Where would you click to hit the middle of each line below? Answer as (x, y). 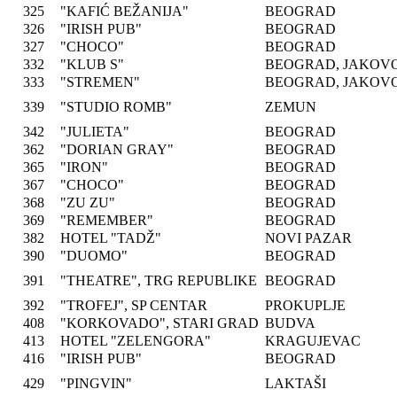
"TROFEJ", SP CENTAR (134, 305)
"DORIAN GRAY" (117, 149)
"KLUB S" (92, 64)
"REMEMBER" (107, 220)
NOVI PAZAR (308, 238)
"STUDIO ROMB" (116, 107)
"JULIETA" (95, 132)
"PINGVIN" (96, 383)
